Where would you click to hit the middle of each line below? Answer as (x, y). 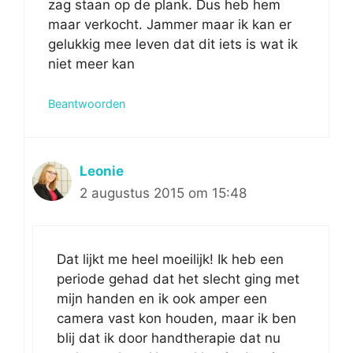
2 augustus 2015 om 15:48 (163, 193)
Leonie (102, 171)
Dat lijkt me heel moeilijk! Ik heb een (170, 259)
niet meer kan (91, 63)
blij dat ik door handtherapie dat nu (169, 338)
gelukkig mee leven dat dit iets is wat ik (173, 44)
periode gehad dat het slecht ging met (178, 279)
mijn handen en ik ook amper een (162, 298)
